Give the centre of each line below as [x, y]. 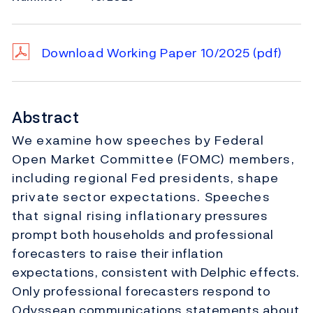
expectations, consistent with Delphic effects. [156, 272]
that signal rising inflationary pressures [140, 216]
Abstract [46, 118]
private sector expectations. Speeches [141, 197]
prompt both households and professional [143, 235]
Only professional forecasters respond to [141, 291]
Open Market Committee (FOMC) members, [153, 159]
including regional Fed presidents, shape [145, 178]
